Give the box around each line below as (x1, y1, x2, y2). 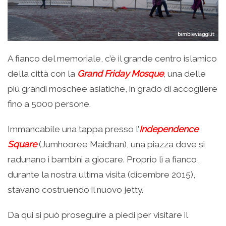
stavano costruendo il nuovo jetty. (8, 184, 143, 195)
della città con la (8, 68, 77, 79)
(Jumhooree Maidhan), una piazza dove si (39, 139, 205, 149)
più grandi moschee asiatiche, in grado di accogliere (8, 83, 217, 94)
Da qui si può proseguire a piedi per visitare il (8, 209, 188, 220)
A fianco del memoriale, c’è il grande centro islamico (8, 53, 217, 64)
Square (8, 139, 37, 149)
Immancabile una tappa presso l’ (8, 124, 139, 134)
